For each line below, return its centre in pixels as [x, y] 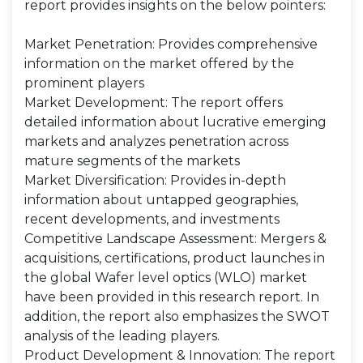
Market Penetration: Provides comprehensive [171, 44]
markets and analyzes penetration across [156, 141]
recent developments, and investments [152, 219]
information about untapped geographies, [161, 200]
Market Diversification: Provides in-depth [155, 180]
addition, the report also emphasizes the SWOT [177, 316]
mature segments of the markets [132, 161]
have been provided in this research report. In [172, 297]
